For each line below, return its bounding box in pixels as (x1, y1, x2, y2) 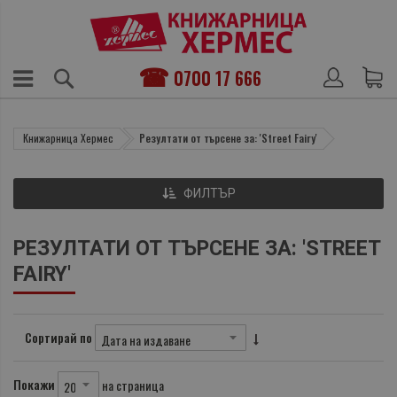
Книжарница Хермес (23, 130, 113, 146)
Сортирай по (25, 328, 92, 347)
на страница (102, 375, 164, 394)
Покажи (13, 375, 55, 394)
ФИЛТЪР (183, 186, 236, 201)
